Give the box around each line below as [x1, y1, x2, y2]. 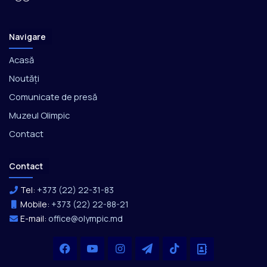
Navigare [9, 31, 46, 43]
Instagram [124, 241, 176, 256]
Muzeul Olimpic [9, 109, 70, 122]
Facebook [70, 241, 120, 256]
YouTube [98, 241, 141, 256]
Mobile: [18, 198, 51, 210]
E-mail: [18, 213, 48, 225]
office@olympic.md [48, 213, 123, 225]
